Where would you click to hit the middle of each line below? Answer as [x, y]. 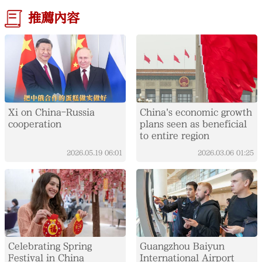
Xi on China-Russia [52, 112]
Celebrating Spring [50, 246]
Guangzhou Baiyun [182, 246]
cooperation [35, 124]
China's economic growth [196, 112]
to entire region [174, 135]
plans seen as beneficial [193, 124]
